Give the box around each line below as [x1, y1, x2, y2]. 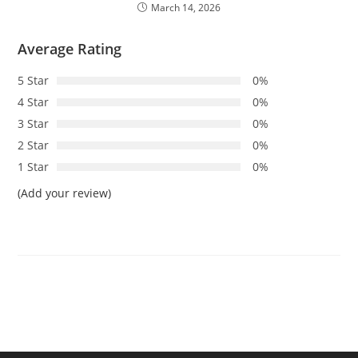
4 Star [18, 94, 50, 110]
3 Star [18, 116, 50, 132]
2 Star [18, 137, 50, 153]
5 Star [18, 73, 50, 89]
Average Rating [18, 39, 122, 59]
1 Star [18, 159, 50, 175]
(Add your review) [18, 185, 112, 201]
